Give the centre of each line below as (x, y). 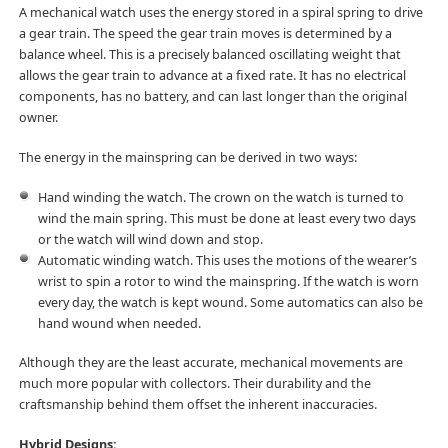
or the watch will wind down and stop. (150, 239)
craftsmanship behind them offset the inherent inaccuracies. (197, 405)
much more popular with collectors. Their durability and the (194, 384)
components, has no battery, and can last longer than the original (212, 96)
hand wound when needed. (119, 323)
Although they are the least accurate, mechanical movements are (210, 363)
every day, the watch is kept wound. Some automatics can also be (230, 302)
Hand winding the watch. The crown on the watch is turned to (220, 197)
